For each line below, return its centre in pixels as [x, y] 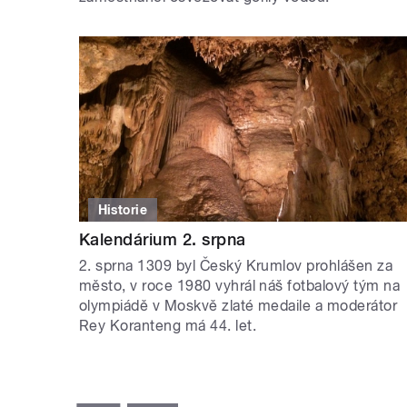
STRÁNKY [119, 382]
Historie [123, 209]
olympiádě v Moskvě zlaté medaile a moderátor [238, 305]
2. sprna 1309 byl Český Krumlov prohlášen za [236, 265]
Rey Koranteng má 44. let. [170, 325]
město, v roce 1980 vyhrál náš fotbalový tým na [240, 285]
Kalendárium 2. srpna [163, 239]
